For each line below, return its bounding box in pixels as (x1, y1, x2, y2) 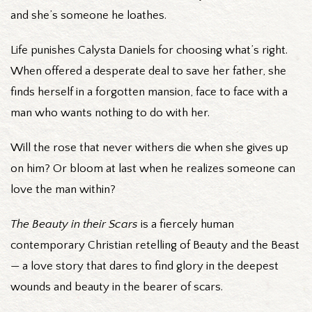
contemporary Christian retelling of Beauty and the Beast (10, 238, 299, 251)
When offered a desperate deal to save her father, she (10, 64, 286, 77)
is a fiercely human (138, 217, 234, 231)
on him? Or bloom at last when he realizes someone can (10, 162, 295, 175)
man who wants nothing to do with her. (10, 106, 210, 119)
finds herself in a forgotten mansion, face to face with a (10, 85, 288, 98)
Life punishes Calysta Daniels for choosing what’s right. (10, 43, 288, 56)
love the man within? (10, 182, 116, 196)
